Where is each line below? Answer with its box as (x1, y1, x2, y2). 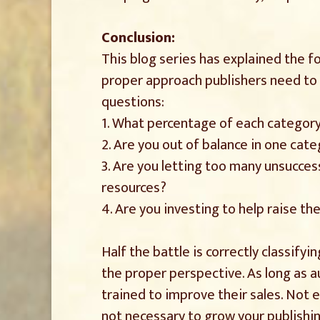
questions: (101, 89, 164, 114)
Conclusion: (101, 25, 175, 50)
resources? (101, 175, 166, 200)
